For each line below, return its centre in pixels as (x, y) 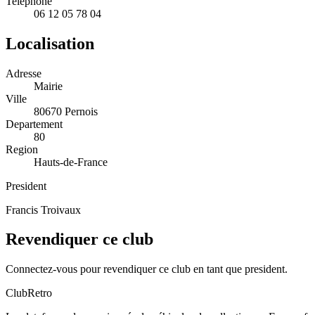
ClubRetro (29, 293)
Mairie (48, 86)
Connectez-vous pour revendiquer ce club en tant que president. (147, 269)
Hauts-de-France (71, 162)
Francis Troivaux (43, 210)
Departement (34, 124)
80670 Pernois (66, 111)
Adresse (24, 73)
